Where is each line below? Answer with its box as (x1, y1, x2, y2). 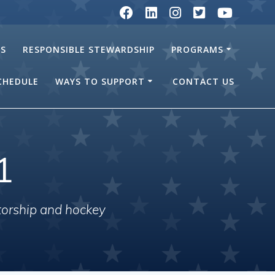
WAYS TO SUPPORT (55, 75, 145, 87)
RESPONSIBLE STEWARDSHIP (23, 43, 155, 55)
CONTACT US (172, 75, 235, 87)
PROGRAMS (171, 43, 224, 55)
